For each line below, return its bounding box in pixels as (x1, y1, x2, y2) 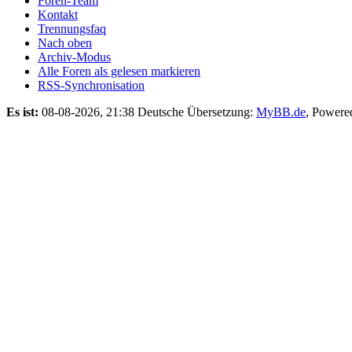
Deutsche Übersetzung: (137, 104, 256, 119)
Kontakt (38, 7, 78, 21)
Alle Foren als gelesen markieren (38, 64, 200, 78)
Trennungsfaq (38, 21, 106, 35)
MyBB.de (256, 104, 306, 119)
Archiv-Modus (38, 49, 111, 64)
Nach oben (38, 35, 92, 49)
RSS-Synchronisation (38, 78, 145, 92)
